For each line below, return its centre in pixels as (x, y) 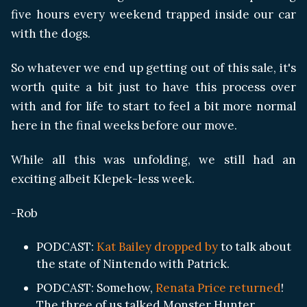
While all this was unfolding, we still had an (153, 160)
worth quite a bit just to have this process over (153, 87)
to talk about (255, 246)
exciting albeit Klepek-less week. (103, 179)
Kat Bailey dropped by (157, 246)
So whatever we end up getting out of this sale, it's (153, 68)
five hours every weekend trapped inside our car (153, 15)
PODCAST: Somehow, (96, 287)
